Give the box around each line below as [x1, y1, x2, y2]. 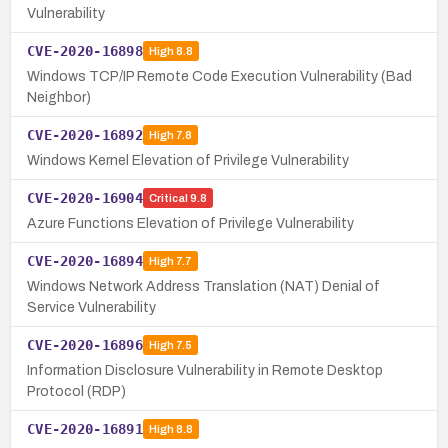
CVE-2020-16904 [27, 189, 143, 206]
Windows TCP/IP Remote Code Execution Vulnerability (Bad [27, 68, 412, 84]
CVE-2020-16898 [27, 42, 143, 59]
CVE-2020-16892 [27, 126, 143, 143]
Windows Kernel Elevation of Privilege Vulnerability [27, 152, 349, 168]
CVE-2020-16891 [27, 420, 143, 437]
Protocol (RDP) [27, 383, 126, 399]
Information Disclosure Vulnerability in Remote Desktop [27, 362, 383, 378]
